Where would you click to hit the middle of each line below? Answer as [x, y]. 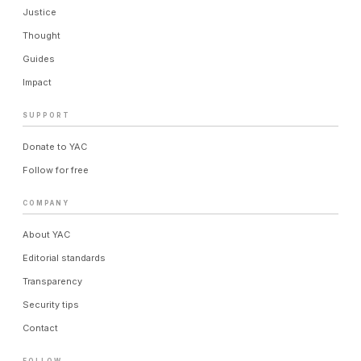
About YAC [46, 234]
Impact [37, 82]
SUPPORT [46, 115]
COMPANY [46, 203]
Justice [39, 12]
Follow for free [56, 170]
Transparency [52, 281]
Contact [40, 328]
